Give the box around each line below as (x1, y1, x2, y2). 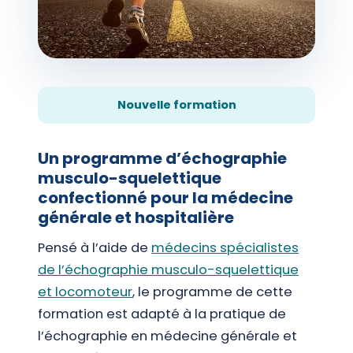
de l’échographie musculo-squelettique (38, 260, 299, 279)
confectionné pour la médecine (38, 186, 293, 209)
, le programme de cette (132, 282, 292, 301)
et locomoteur (38, 282, 132, 301)
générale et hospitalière (38, 206, 234, 229)
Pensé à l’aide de (38, 238, 151, 257)
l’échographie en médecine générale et (38, 326, 297, 345)
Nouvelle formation (117, 96, 236, 113)
